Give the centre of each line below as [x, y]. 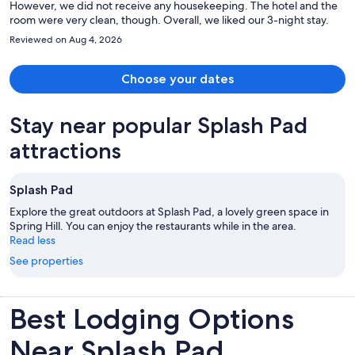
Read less [32, 240]
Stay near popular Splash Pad [158, 125]
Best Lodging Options [152, 319]
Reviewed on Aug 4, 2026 [66, 39]
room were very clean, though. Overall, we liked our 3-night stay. [169, 19]
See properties [46, 260]
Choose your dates [177, 78]
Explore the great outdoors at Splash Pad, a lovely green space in [169, 211]
